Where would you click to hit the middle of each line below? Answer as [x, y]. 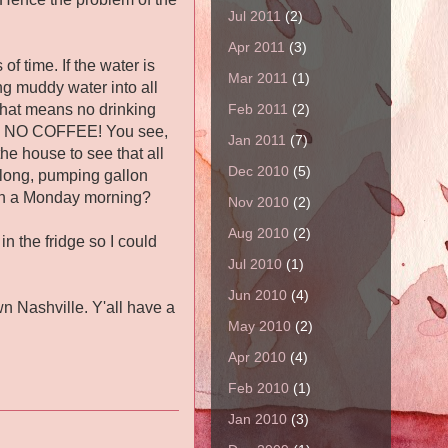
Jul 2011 [254, 15]
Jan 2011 [257, 139]
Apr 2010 [257, 356]
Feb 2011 [258, 108]
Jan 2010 [257, 418]
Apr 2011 [256, 46]
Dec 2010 [258, 170]
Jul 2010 [255, 263]
